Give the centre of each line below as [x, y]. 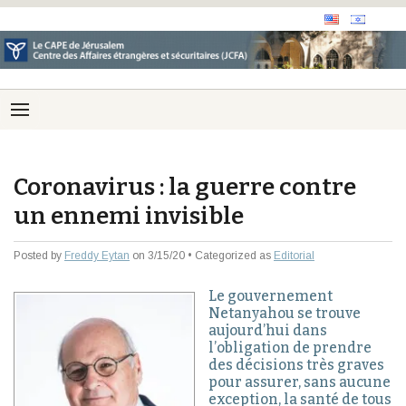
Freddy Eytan [97, 256]
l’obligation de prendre [290, 348]
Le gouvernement [271, 296]
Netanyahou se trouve [285, 314]
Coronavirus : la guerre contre [185, 187]
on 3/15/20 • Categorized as [202, 256]
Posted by [39, 256]
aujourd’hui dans [268, 331]
